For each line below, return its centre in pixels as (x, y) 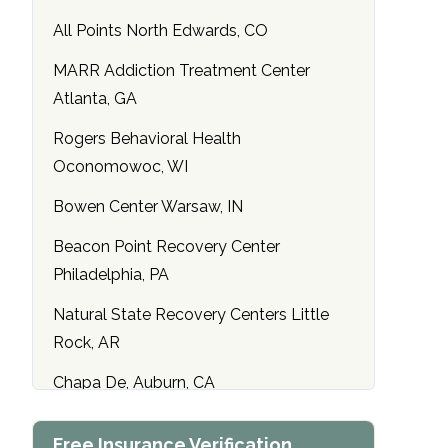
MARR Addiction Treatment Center (181, 71)
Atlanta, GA (95, 99)
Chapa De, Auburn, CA (134, 383)
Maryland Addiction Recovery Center (189, 423)
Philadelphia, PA (111, 275)
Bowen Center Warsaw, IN (148, 207)
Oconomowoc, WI (120, 167)
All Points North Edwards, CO (160, 31)
